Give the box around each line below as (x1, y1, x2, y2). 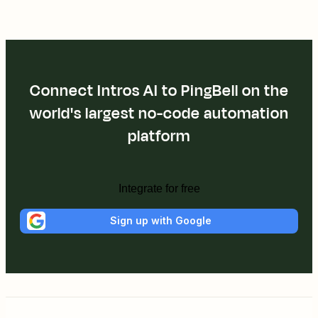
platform (128, 124, 190, 148)
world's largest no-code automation (29, 102, 289, 125)
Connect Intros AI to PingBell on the (29, 79, 289, 102)
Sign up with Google (109, 214, 212, 227)
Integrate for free (118, 182, 200, 194)
